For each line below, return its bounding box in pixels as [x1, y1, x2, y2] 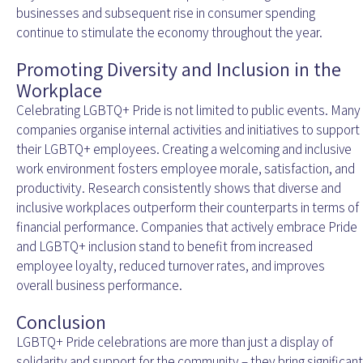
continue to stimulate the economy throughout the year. [16, 23, 322, 42]
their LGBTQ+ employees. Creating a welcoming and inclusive [16, 140, 352, 159]
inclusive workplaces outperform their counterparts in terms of [16, 199, 359, 217]
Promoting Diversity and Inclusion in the [16, 56, 341, 83]
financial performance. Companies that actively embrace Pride [16, 218, 357, 237]
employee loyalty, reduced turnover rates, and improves [16, 257, 325, 275]
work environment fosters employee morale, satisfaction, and [16, 160, 355, 178]
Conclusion [16, 309, 106, 335]
